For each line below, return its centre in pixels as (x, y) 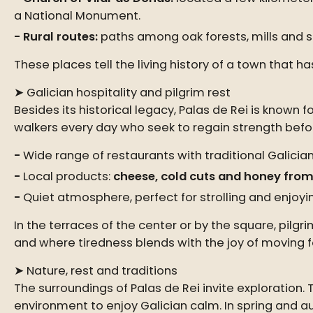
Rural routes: (60, 37)
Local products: (68, 176)
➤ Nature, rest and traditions (96, 271)
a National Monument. (77, 16)
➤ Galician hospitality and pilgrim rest (122, 93)
